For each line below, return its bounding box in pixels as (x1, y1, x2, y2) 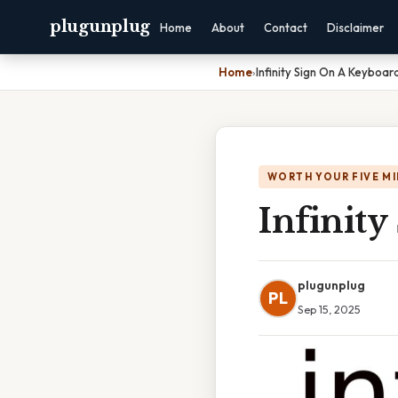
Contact (264, 20, 307, 35)
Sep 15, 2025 (298, 302, 361, 316)
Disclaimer (327, 20, 384, 35)
